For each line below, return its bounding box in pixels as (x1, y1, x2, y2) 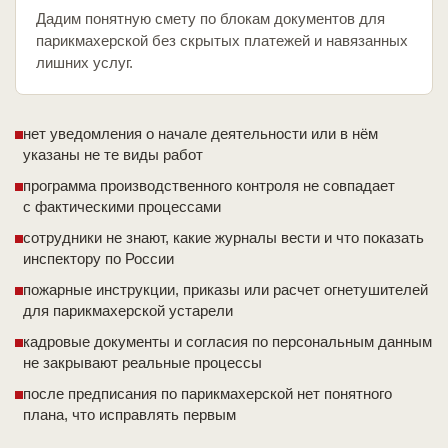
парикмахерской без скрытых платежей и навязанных (36, 32, 408, 50)
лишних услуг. (36, 54, 133, 72)
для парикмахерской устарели (23, 302, 233, 320)
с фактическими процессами (23, 198, 221, 216)
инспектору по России (23, 250, 174, 268)
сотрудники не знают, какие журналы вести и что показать (23, 229, 424, 247)
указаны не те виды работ (23, 146, 203, 164)
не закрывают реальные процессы (23, 354, 262, 372)
